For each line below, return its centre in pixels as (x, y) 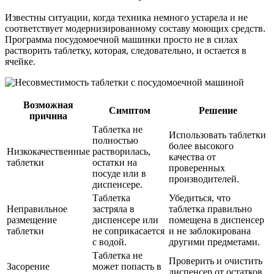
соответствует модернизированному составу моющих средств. (135, 29)
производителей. (204, 179)
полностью (115, 141)
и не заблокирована (210, 231)
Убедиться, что (200, 198)
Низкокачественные (48, 152)
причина (48, 116)
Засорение (28, 267)
